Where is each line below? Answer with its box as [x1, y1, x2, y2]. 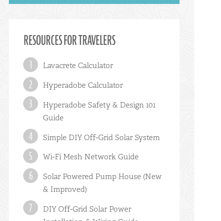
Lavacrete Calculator [43, 60, 113, 71]
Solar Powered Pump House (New [43, 171, 162, 182]
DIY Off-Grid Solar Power [43, 203, 132, 214]
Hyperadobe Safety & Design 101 [43, 99, 156, 110]
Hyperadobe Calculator [43, 79, 123, 90]
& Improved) [43, 184, 87, 195]
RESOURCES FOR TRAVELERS [24, 32, 116, 49]
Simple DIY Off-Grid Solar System [43, 132, 160, 143]
